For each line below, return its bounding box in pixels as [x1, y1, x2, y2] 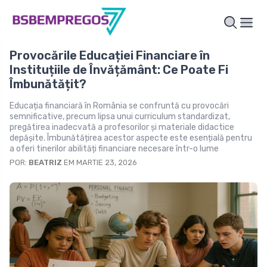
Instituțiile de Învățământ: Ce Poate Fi [10, 62, 228, 77]
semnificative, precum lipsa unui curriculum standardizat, [10, 111, 230, 122]
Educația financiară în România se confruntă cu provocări [10, 100, 229, 111]
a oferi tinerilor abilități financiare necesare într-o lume [10, 143, 219, 154]
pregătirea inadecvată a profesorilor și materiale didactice [10, 122, 234, 132]
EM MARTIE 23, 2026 [62, 157, 137, 167]
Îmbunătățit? [10, 76, 86, 91]
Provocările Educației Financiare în [10, 48, 210, 63]
